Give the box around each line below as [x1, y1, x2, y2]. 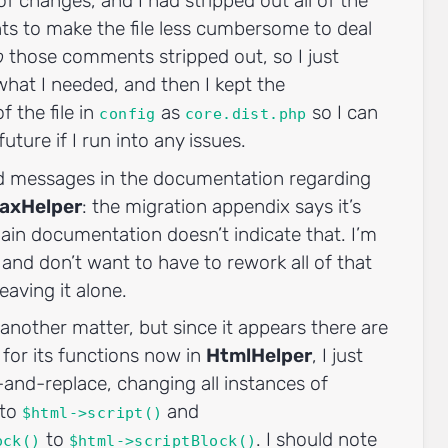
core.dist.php [184, 104, 307, 123]
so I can [306, 100, 378, 124]
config [99, 104, 156, 123]
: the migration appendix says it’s [82, 194, 362, 218]
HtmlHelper [206, 344, 313, 368]
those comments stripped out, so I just [4, 44, 340, 68]
